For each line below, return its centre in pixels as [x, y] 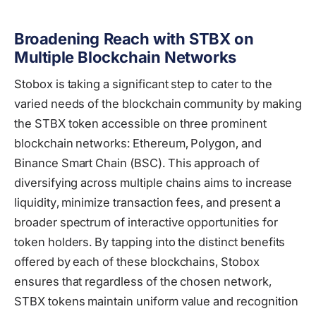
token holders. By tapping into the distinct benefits [150, 242]
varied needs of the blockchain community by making [158, 104]
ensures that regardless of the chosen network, [143, 282]
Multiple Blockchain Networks [125, 57]
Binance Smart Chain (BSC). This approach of [137, 163]
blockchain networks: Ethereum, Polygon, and [138, 144]
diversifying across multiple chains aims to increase [153, 183]
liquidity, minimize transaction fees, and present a [147, 203]
